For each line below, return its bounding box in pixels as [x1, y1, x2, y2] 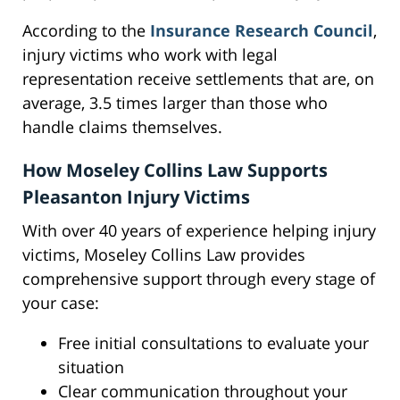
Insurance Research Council [150, 20, 373, 42]
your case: [22, 292, 99, 314]
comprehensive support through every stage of [22, 268, 375, 290]
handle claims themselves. [22, 116, 222, 138]
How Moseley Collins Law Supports [22, 158, 328, 183]
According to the [22, 20, 150, 42]
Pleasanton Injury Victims [22, 185, 250, 210]
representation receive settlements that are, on [22, 68, 374, 90]
